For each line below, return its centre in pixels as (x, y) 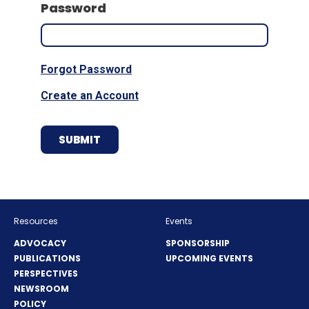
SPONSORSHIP (198, 243)
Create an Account (90, 95)
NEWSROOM (41, 288)
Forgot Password (86, 69)
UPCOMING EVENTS (209, 258)
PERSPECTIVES (46, 273)
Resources (36, 221)
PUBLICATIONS (47, 258)
